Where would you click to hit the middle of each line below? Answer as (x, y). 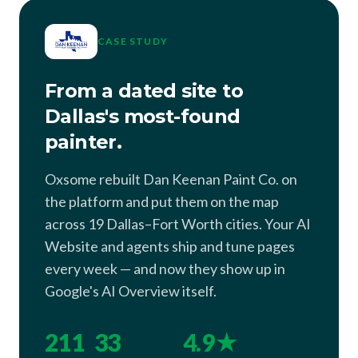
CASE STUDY (133, 42)
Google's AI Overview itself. (131, 291)
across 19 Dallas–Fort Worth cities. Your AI (178, 224)
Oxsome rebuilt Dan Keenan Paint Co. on (171, 179)
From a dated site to (144, 91)
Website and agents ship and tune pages (170, 247)
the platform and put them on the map (162, 202)
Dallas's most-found (143, 117)
